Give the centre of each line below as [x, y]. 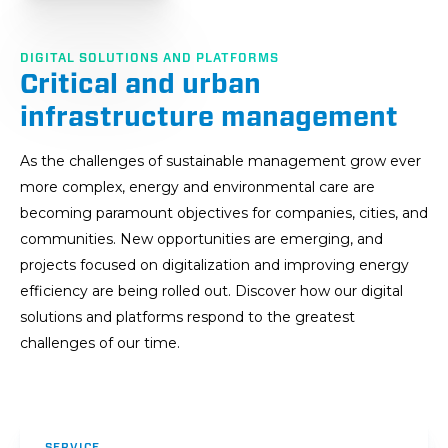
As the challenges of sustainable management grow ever [220, 161]
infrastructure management [209, 117]
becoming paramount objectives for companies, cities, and [224, 213]
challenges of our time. [100, 343]
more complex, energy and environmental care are [197, 187]
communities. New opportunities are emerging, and [201, 239]
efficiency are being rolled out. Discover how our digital [211, 291]
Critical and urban [140, 84]
